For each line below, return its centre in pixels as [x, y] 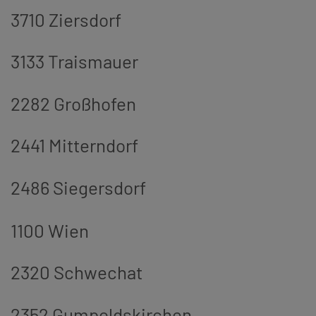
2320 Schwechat [77, 272]
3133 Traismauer [74, 61]
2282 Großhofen [73, 103]
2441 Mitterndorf [74, 145]
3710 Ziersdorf [66, 19]
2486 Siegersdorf [80, 187]
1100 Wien [50, 230]
